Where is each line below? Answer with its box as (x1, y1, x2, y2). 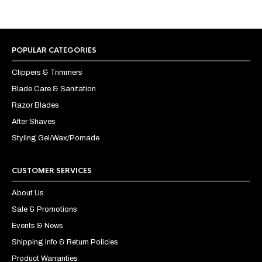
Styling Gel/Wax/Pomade (12, 134, 99, 143)
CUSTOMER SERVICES (12, 166, 92, 176)
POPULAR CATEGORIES (12, 46, 96, 56)
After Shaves (12, 118, 56, 126)
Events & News (12, 222, 63, 230)
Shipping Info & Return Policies (12, 238, 118, 247)
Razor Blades (12, 101, 59, 110)
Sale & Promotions (12, 205, 77, 214)
